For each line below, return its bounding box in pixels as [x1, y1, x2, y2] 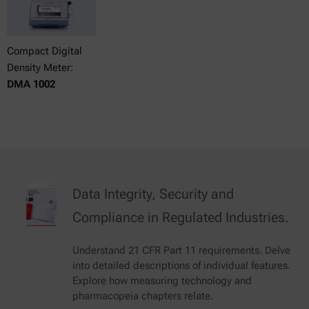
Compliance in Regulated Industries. [72, 209, 289, 226]
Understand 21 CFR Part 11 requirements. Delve [72, 244, 290, 257]
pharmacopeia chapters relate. [72, 290, 213, 302]
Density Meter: [7, 61, 73, 74]
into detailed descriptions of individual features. [72, 259, 290, 272]
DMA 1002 [7, 78, 55, 90]
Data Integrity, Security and [72, 186, 234, 202]
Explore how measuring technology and [72, 275, 252, 287]
